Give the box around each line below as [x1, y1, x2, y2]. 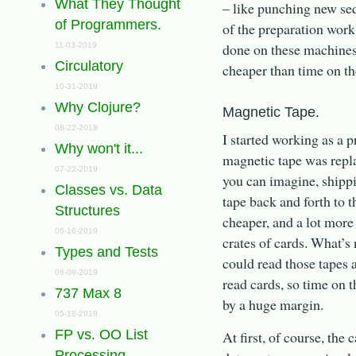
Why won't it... [54, 141, 143, 157]
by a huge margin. [222, 295, 324, 315]
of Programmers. [54, 17, 161, 33]
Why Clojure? [54, 99, 141, 116]
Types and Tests [54, 244, 158, 261]
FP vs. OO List [54, 327, 148, 343]
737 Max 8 [54, 285, 122, 302]
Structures [54, 203, 120, 219]
